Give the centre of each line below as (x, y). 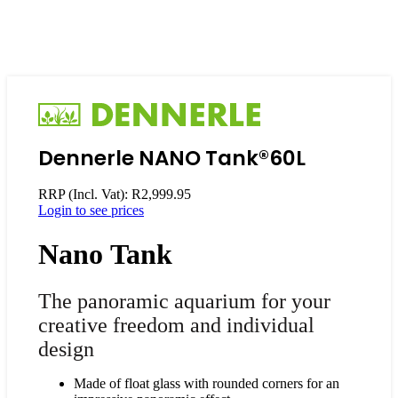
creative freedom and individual (176, 326)
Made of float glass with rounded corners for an (207, 384)
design (66, 350)
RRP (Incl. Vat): (85, 195)
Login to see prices (91, 211)
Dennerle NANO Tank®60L (172, 159)
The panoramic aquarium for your (184, 302)
